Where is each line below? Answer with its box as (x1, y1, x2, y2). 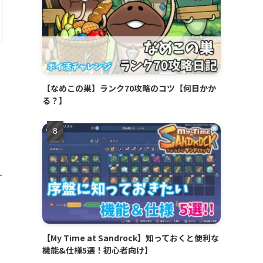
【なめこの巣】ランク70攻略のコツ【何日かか (42, 82, 216, 95)
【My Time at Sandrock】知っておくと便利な (42, 232, 219, 244)
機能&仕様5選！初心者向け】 (42, 244, 153, 257)
